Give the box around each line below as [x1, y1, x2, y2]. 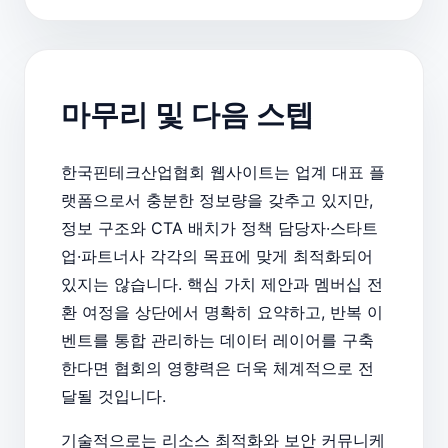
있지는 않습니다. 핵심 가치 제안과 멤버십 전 [61, 273, 383, 294]
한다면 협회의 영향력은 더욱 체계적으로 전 [61, 357, 374, 378]
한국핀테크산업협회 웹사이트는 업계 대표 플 [61, 161, 385, 182]
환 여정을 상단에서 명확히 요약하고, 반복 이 [61, 301, 383, 322]
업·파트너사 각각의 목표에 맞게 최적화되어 [61, 245, 373, 266]
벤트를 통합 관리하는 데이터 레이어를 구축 [61, 329, 374, 350]
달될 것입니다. [61, 385, 166, 406]
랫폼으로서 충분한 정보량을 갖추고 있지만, [61, 189, 373, 210]
